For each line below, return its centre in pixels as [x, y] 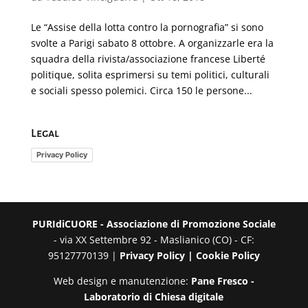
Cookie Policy [228, 256]
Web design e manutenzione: [122, 281]
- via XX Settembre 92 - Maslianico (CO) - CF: [154, 240]
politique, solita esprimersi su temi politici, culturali [150, 74]
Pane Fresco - [222, 281]
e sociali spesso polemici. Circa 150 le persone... [141, 90]
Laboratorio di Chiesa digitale [154, 297]
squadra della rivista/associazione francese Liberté [148, 58]
